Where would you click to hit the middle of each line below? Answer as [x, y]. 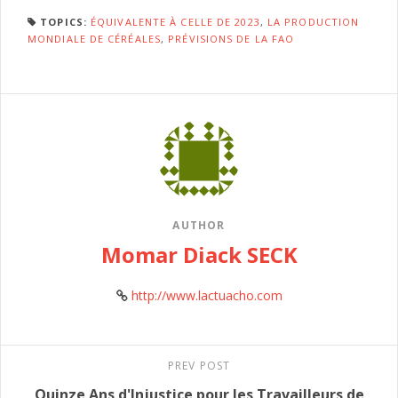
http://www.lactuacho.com [207, 295]
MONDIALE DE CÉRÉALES [94, 38]
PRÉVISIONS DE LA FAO [231, 38]
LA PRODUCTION [313, 21]
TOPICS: [64, 21]
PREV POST [199, 365]
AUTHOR [199, 225]
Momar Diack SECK [199, 254]
